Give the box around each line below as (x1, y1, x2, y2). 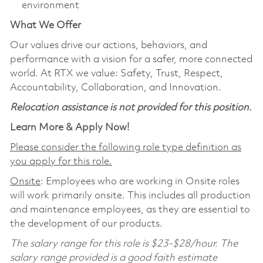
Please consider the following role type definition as (9, 142, 241, 153)
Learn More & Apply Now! (9, 122, 129, 133)
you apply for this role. (9, 156, 112, 167)
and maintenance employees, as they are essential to (9, 204, 250, 215)
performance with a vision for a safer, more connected (9, 54, 252, 65)
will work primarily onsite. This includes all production (9, 190, 251, 201)
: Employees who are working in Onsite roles (40, 176, 240, 187)
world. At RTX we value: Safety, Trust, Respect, (9, 68, 223, 79)
